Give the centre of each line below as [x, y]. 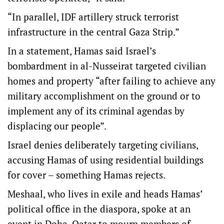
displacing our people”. [57, 126]
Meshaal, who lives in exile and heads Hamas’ [105, 194]
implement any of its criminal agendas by [96, 111]
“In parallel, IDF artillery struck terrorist [93, 17]
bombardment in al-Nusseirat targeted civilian [107, 66]
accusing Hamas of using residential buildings [105, 160]
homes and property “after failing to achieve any [111, 81]
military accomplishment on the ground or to [104, 96]
